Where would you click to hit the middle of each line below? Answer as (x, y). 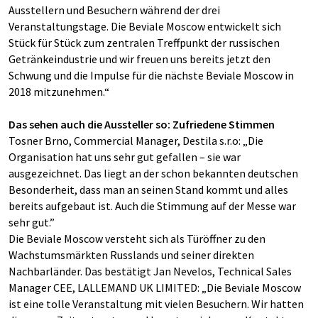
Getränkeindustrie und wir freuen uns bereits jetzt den (139, 59)
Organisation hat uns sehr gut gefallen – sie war (125, 157)
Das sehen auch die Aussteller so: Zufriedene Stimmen (142, 124)
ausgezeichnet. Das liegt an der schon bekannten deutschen (153, 173)
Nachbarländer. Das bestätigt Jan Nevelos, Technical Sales (150, 271)
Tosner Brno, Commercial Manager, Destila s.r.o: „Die (136, 141)
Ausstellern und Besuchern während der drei (114, 10)
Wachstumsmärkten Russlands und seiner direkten (131, 255)
